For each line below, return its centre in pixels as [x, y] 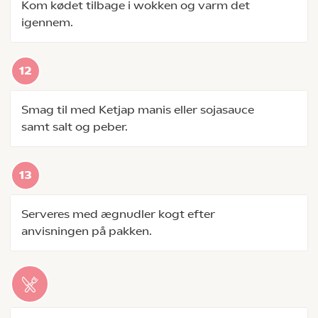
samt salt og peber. [75, 127]
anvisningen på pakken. [87, 231]
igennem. [47, 22]
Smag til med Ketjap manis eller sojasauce [138, 110]
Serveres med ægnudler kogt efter [118, 214]
